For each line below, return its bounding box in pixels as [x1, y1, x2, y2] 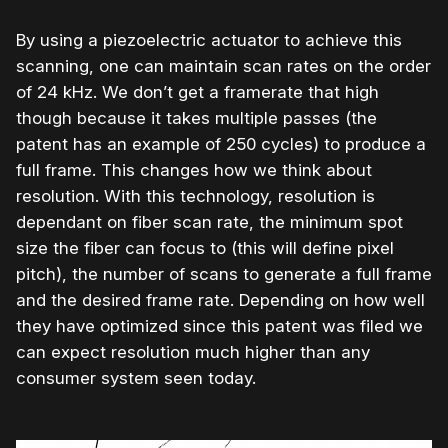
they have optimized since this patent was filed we [16, 315, 423, 336]
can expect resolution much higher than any [16, 341, 370, 362]
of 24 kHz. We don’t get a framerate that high [16, 81, 379, 102]
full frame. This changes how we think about [16, 159, 372, 180]
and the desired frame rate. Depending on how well [16, 289, 425, 310]
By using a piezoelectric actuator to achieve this [16, 29, 402, 50]
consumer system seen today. [16, 367, 256, 388]
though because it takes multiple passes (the [16, 107, 377, 128]
